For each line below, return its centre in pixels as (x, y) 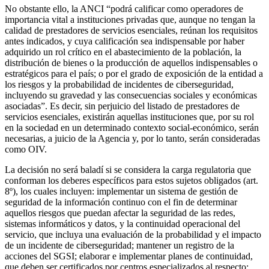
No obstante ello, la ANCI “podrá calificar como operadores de (124, 8)
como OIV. (26, 149)
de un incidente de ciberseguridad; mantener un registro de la (119, 245)
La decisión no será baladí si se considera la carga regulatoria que (128, 169)
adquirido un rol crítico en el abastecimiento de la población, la (123, 52)
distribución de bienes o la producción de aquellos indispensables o (131, 62)
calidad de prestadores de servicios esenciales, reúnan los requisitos (131, 30)
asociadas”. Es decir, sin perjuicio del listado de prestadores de (122, 106)
